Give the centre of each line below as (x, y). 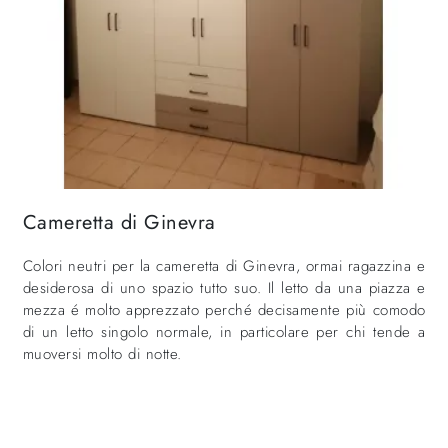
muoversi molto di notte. (102, 354)
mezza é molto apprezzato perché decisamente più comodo (224, 310)
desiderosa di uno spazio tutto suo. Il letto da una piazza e (224, 288)
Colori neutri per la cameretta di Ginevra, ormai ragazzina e (224, 266)
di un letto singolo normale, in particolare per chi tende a (224, 332)
